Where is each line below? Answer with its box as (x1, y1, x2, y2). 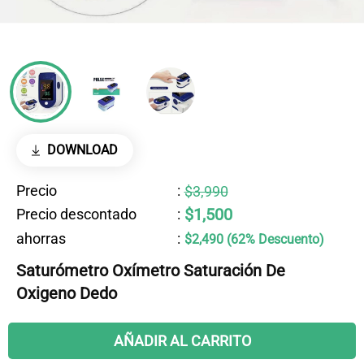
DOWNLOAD (46, 142, 118, 158)
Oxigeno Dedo (16, 284, 117, 303)
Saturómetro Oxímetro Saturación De (16, 261, 285, 280)
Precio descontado (16, 206, 136, 223)
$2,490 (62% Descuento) (184, 232, 324, 247)
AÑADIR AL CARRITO (113, 332, 251, 349)
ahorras (16, 229, 66, 247)
